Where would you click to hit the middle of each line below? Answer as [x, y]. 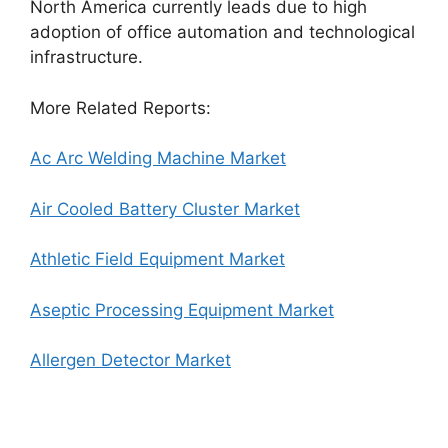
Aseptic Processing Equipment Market [182, 309]
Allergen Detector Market [130, 360]
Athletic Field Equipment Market [157, 259]
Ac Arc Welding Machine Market [158, 158]
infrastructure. [86, 57]
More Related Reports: [120, 107]
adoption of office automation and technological [222, 32]
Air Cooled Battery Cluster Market [165, 208]
